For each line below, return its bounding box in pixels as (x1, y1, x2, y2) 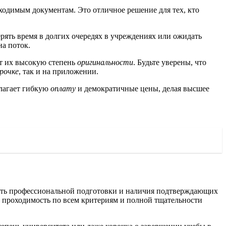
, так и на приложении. (19, 67, 98, 76)
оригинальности (77, 58, 133, 67)
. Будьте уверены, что (133, 58, 206, 67)
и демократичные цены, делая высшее (76, 84, 209, 93)
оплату (50, 84, 76, 93)
